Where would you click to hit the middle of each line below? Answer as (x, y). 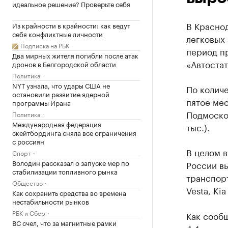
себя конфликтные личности (58, 34)
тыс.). (198, 127)
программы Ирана (41, 102)
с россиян (28, 141)
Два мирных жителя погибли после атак (75, 55)
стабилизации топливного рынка (65, 171)
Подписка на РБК (45, 45)
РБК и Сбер (29, 212)
